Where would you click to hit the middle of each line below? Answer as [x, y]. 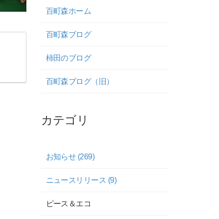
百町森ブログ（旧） [80, 81]
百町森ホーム [68, 11]
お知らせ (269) [70, 157]
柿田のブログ [68, 58]
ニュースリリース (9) [81, 180]
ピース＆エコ [68, 204]
